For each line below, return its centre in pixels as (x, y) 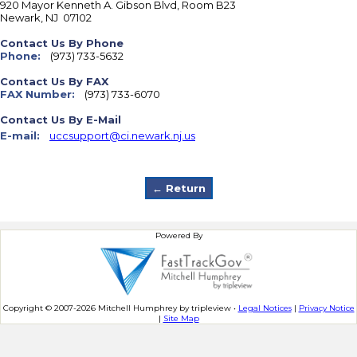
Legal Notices (265, 308)
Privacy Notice (326, 308)
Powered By (178, 235)
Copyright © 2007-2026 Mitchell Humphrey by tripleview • (120, 308)
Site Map (181, 318)
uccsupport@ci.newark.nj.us (122, 135)
